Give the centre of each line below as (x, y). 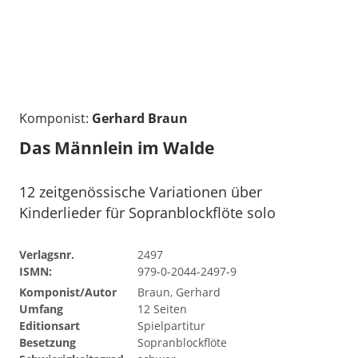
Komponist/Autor (68, 292)
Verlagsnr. (47, 254)
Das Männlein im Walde (117, 147)
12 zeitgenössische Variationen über (141, 191)
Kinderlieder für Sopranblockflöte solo (147, 212)
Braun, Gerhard (179, 292)
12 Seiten (162, 308)
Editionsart (50, 325)
